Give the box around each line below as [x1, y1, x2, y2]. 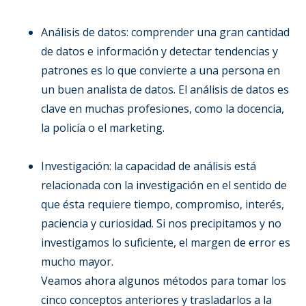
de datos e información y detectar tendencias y [41, 43, 278, 59]
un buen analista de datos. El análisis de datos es [41, 81, 289, 97]
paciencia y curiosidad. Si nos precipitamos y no [41, 215, 281, 231]
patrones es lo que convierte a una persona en [41, 62, 280, 78]
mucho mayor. [41, 253, 113, 269]
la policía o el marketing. [41, 120, 165, 135]
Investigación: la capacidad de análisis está [41, 158, 256, 173]
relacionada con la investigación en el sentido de [41, 177, 287, 193]
